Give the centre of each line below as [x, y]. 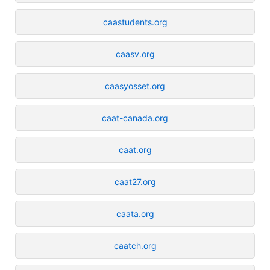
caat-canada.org [135, 118]
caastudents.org [135, 22]
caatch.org [135, 245]
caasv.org [135, 54]
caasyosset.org [135, 86]
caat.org [135, 149]
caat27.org [135, 181]
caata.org [135, 213]
